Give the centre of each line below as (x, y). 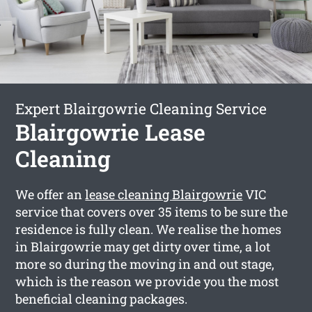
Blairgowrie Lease (111, 132)
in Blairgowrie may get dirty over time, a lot (143, 246)
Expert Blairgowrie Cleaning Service (141, 108)
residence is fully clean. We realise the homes (149, 229)
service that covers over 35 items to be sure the (152, 211)
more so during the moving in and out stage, (145, 264)
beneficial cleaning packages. (102, 298)
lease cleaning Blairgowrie (164, 194)
